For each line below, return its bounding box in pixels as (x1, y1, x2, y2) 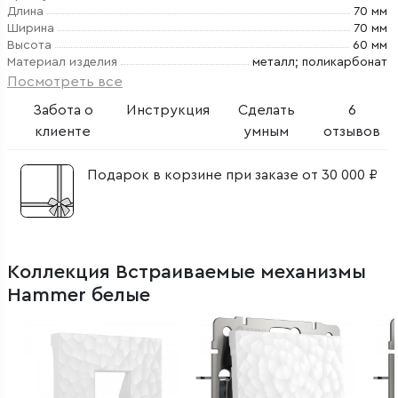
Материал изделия (7, 56, 117, 68)
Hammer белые (7, 285, 150, 305)
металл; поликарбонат (252, 56, 387, 68)
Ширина (7, 22, 54, 35)
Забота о (32, 103, 93, 117)
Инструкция (125, 103, 210, 117)
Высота (7, 39, 52, 52)
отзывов (323, 124, 380, 139)
